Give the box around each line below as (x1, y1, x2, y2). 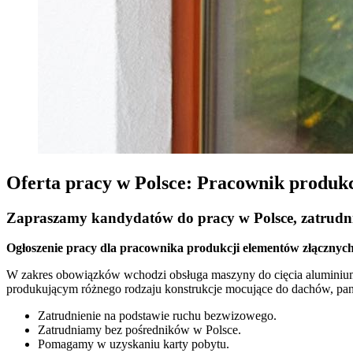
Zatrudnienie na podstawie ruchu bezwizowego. (38, 309, 277, 323)
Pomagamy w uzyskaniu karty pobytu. (38, 337, 229, 351)
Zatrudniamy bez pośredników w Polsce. (38, 323, 241, 337)
